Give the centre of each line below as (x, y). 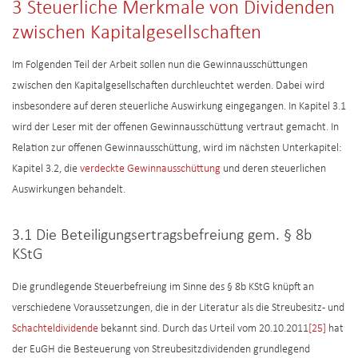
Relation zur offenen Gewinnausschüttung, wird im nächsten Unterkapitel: (177, 149)
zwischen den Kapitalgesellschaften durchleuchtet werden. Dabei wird (168, 86)
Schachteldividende (55, 329)
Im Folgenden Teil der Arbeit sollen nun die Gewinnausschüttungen (160, 66)
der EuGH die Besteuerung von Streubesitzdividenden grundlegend (161, 350)
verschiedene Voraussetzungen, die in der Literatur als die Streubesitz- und (178, 308)
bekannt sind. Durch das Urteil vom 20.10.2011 (203, 329)
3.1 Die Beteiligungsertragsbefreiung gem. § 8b (162, 236)
